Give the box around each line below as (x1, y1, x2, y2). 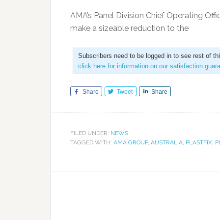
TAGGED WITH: (70, 139, 113, 146)
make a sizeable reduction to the (70, 24, 189, 33)
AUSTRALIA (151, 139, 183, 146)
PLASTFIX (186, 139, 212, 146)
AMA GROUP (113, 139, 148, 146)
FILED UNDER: (70, 130, 110, 137)
